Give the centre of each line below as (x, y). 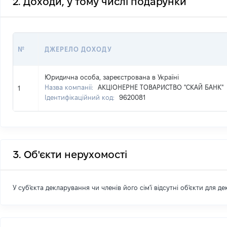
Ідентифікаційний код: (81, 97)
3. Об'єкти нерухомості (70, 155)
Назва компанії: (70, 87)
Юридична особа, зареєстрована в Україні (112, 77)
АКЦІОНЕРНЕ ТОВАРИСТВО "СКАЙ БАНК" (161, 87)
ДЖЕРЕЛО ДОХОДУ (78, 49)
